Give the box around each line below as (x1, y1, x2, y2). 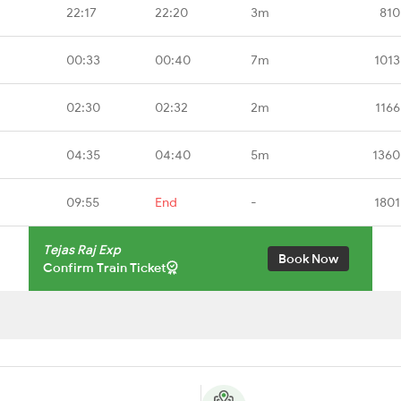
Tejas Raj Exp (43, 241, 121, 258)
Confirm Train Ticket (43, 259, 166, 276)
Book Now (278, 250, 338, 267)
